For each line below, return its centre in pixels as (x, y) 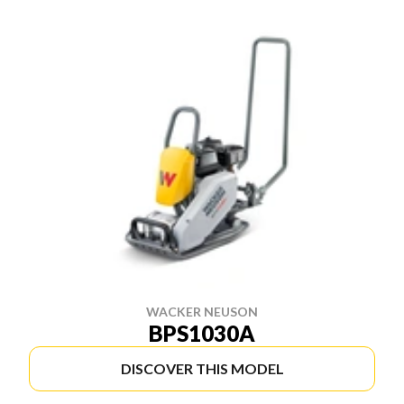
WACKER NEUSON (202, 312)
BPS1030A (202, 333)
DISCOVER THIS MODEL (202, 368)
